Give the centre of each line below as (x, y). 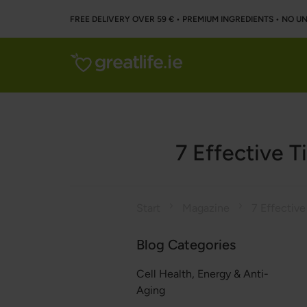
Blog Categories (186, 245)
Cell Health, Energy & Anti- (202, 274)
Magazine (207, 208)
